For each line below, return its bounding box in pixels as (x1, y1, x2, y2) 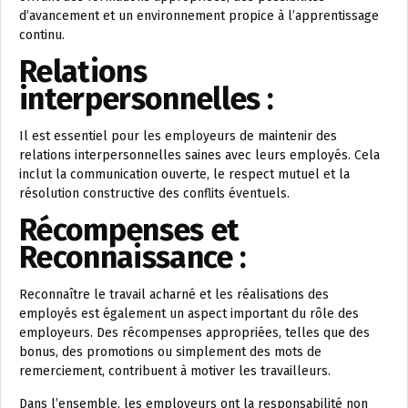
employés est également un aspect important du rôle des (19, 305, 359, 321)
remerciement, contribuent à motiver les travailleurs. (19, 362, 331, 379)
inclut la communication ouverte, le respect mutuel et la (19, 166, 350, 182)
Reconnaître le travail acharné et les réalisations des (19, 286, 329, 302)
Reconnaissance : (19, 238, 247, 276)
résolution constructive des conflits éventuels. (19, 185, 290, 201)
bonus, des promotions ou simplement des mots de (19, 343, 321, 360)
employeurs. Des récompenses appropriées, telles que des (19, 324, 370, 341)
